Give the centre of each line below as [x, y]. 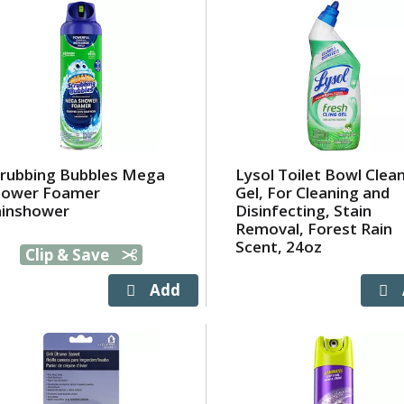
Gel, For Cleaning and [313, 193]
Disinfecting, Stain [304, 211]
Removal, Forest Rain [314, 229]
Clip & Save [69, 255]
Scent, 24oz [279, 247]
